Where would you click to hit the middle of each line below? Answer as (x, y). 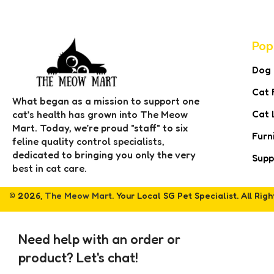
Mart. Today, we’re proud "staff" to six (100, 128)
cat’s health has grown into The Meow (100, 114)
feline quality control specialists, (88, 141)
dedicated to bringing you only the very (104, 154)
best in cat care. (50, 168)
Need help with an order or (99, 239)
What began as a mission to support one (106, 101)
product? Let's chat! (78, 257)
